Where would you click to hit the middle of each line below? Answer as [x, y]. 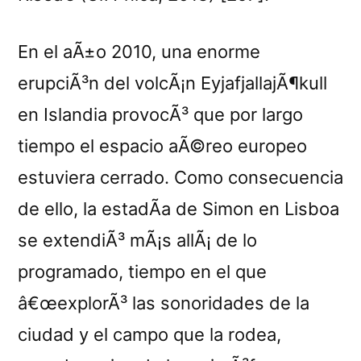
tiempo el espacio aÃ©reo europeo [162, 145]
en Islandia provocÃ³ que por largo [160, 114]
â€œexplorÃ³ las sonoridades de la [164, 303]
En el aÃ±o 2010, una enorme [139, 51]
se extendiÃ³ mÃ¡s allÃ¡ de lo [137, 240]
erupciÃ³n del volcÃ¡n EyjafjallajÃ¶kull [172, 83]
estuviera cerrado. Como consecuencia [180, 177]
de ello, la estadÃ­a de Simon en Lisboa [178, 208]
